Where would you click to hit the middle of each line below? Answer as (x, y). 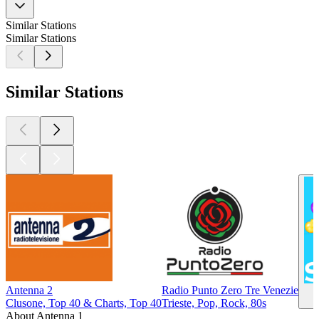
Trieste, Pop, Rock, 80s (214, 303)
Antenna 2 (29, 290)
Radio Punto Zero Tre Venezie (230, 290)
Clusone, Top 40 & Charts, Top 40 (84, 303)
